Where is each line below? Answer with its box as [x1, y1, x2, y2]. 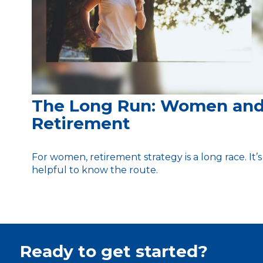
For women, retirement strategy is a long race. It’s [31, 151, 262, 163]
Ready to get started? [19, 241, 208, 261]
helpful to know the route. [31, 164, 158, 176]
